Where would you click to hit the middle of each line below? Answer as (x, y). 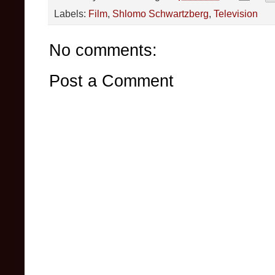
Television (236, 14)
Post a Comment (111, 81)
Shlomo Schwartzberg (161, 14)
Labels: (71, 14)
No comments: (103, 50)
